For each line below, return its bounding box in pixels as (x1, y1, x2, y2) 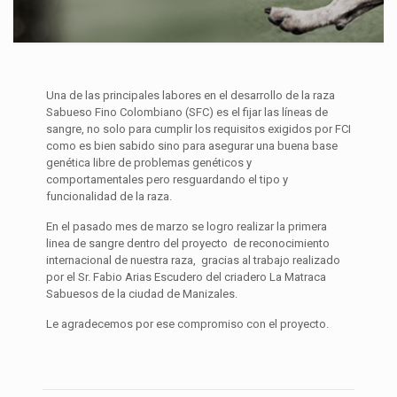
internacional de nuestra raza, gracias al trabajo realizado (45, 253, 340, 267)
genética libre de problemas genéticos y (45, 156, 252, 169)
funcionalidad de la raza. (45, 190, 172, 203)
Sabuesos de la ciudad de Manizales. (45, 287, 237, 300)
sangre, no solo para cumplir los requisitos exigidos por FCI (45, 122, 351, 136)
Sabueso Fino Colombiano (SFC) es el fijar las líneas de (45, 105, 328, 119)
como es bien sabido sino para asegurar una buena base (45, 139, 338, 152)
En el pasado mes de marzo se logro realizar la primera (45, 220, 327, 233)
